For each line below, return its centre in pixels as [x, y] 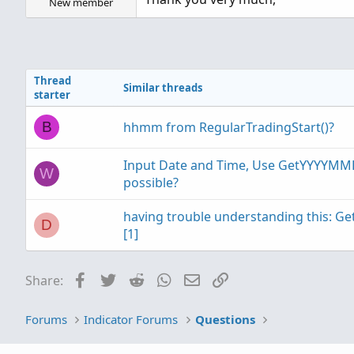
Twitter [139, 279]
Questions [225, 319]
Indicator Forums [131, 319]
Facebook [119, 279]
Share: [44, 280]
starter [52, 94]
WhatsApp [204, 279]
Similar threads [163, 87]
